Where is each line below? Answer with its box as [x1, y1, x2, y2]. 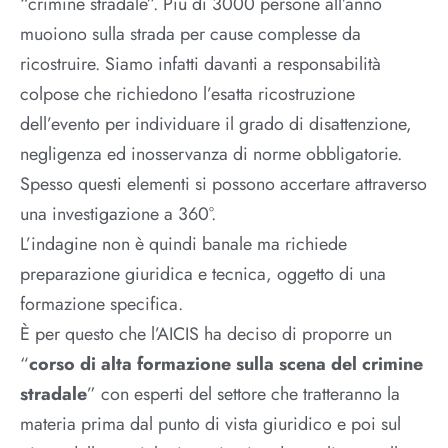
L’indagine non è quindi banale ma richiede [20, 231, 347, 258]
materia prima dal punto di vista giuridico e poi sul [20, 411, 401, 438]
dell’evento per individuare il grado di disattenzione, [20, 111, 412, 138]
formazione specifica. [20, 291, 183, 318]
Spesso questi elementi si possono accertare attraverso [20, 171, 427, 198]
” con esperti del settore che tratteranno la [87, 381, 400, 408]
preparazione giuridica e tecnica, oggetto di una [20, 261, 386, 288]
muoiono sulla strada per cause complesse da [20, 21, 361, 48]
